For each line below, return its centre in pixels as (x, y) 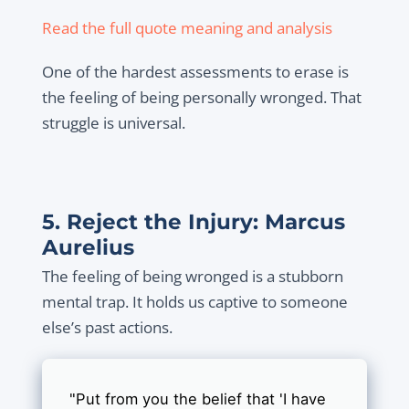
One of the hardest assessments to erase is (195, 72)
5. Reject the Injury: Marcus (193, 222)
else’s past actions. (107, 328)
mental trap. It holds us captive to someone (194, 302)
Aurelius (88, 248)
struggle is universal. (113, 123)
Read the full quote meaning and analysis (187, 28)
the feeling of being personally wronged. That (201, 98)
